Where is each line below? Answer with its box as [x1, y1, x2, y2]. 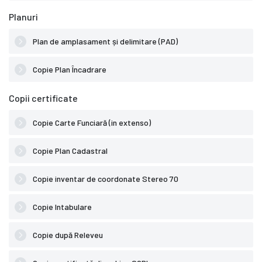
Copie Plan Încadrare [31, 64, 106, 75]
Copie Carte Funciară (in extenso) [31, 118, 151, 128]
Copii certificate [9, 92, 78, 104]
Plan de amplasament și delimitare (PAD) [31, 36, 178, 47]
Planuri [9, 11, 38, 23]
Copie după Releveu [31, 230, 103, 240]
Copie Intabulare [31, 202, 92, 212]
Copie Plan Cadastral [31, 146, 108, 156]
